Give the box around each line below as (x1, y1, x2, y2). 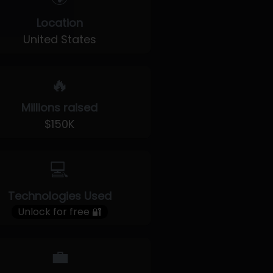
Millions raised (21, 100, 98, 115)
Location (36, 15, 83, 30)
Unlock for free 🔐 (17, 205, 102, 219)
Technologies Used (7, 188, 112, 204)
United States (23, 32, 96, 47)
